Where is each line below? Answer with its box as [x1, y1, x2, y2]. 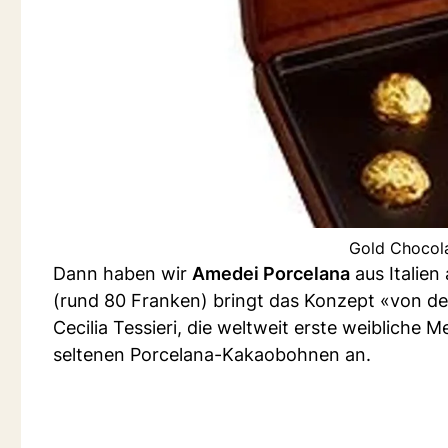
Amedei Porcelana [192, 263, 350, 284]
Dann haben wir [53, 263, 192, 284]
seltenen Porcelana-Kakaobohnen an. [53, 344, 371, 365]
